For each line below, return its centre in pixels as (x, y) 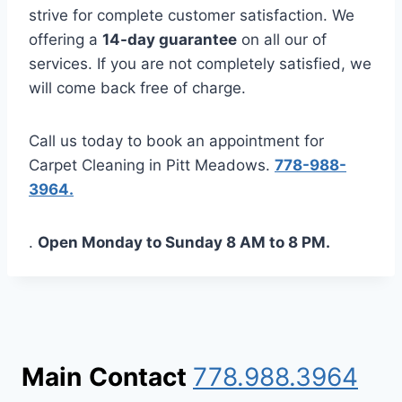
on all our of (282, 39)
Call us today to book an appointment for (176, 141)
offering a (66, 39)
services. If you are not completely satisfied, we (200, 64)
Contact (141, 377)
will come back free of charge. (137, 88)
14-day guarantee (170, 39)
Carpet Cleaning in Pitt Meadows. (152, 165)
